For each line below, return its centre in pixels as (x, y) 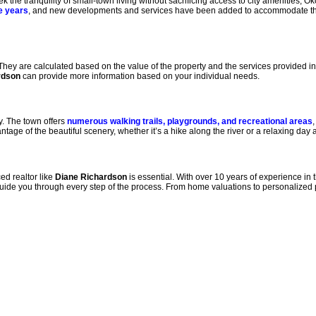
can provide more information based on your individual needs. (140, 76)
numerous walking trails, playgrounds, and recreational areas (190, 122)
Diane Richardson (91, 177)
